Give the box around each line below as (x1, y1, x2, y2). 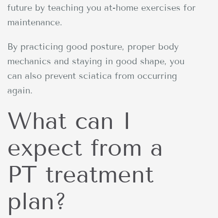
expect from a (7, 133, 163, 162)
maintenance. (7, 17, 62, 28)
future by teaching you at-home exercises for (7, 2, 196, 13)
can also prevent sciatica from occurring (7, 70, 177, 81)
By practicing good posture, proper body (7, 41, 179, 52)
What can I (7, 107, 132, 135)
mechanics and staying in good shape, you (7, 55, 184, 67)
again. (7, 85, 33, 96)
